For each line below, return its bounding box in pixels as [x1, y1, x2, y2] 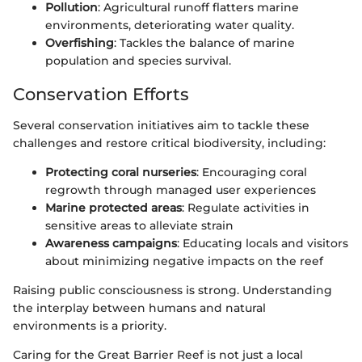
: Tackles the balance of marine [114, 36, 295, 51]
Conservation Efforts [13, 84, 189, 105]
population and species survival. [45, 53, 231, 69]
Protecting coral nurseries [45, 164, 196, 179]
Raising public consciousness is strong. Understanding [13, 282, 332, 297]
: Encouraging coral [196, 164, 307, 179]
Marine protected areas [45, 200, 182, 215]
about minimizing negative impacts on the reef [45, 253, 323, 268]
